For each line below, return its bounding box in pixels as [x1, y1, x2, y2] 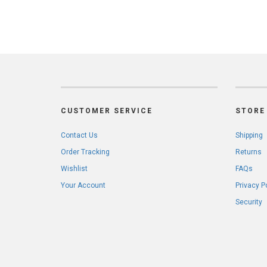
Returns [235, 147, 262, 156]
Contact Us [61, 131, 98, 139]
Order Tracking [61, 147, 110, 156]
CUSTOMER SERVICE [61, 106, 153, 115]
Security [235, 197, 262, 206]
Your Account [61, 181, 105, 190]
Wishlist [61, 164, 88, 173]
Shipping [235, 131, 263, 139]
